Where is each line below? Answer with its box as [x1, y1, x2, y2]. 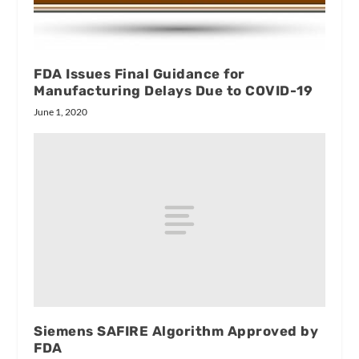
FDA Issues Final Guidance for [34, 65, 245, 82]
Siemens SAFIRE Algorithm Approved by [34, 323, 319, 340]
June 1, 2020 [34, 105, 88, 118]
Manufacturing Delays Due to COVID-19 [34, 82, 313, 99]
